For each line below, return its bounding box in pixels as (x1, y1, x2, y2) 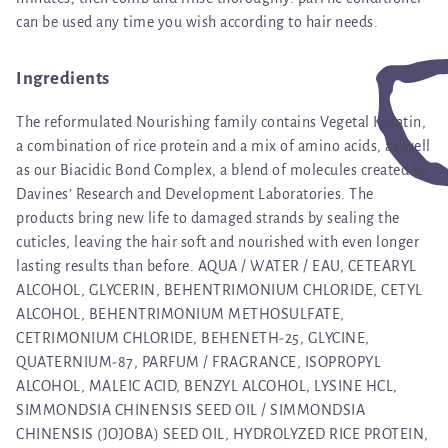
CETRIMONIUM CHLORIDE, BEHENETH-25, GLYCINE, (16, 329, 370, 346)
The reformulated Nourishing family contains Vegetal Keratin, (16, 113, 426, 130)
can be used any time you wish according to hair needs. (16, 14, 378, 31)
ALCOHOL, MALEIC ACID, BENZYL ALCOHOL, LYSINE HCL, (16, 377, 398, 394)
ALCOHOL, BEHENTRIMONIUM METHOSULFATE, (16, 305, 345, 322)
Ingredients (16, 69, 110, 89)
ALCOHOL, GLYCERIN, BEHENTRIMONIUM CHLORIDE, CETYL (16, 281, 423, 298)
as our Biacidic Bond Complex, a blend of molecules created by (16, 161, 429, 178)
